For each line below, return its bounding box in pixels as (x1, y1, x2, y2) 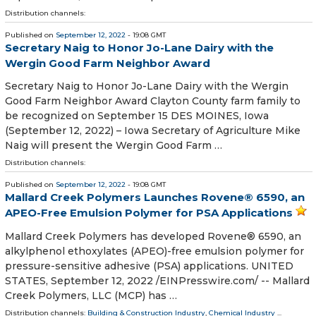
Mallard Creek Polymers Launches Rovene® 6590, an (5, 190, 305, 205)
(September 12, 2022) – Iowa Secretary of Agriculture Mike (5, 124, 300, 138)
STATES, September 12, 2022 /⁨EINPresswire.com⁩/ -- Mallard (5, 274, 310, 287)
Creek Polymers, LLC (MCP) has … (5, 288, 177, 302)
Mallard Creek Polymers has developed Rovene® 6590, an (5, 229, 301, 243)
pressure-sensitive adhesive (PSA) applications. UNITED (5, 259, 293, 272)
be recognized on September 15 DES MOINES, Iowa (5, 109, 269, 123)
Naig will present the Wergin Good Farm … (5, 139, 222, 152)
